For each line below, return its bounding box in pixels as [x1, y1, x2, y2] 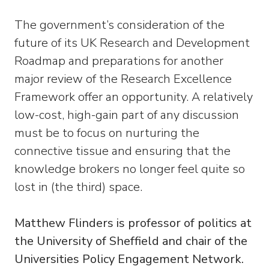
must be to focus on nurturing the [14, 125, 199, 141]
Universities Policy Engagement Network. [14, 251, 244, 267]
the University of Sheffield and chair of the [14, 233, 247, 249]
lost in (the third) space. [14, 179, 142, 195]
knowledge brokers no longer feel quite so [14, 161, 245, 177]
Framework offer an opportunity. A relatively [14, 89, 253, 105]
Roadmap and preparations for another [14, 53, 223, 69]
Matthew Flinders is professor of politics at [14, 215, 252, 231]
